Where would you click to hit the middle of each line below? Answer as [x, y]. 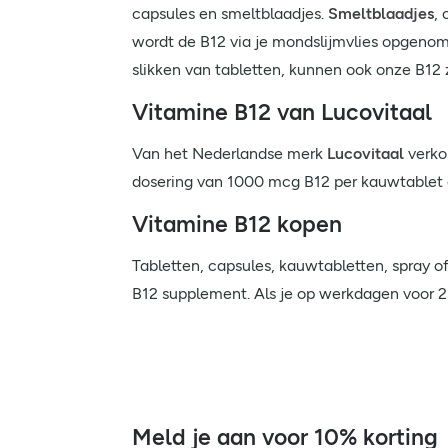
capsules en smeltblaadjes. [230, 13]
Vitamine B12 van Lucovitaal [282, 112]
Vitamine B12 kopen [237, 224]
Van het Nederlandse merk [229, 153]
